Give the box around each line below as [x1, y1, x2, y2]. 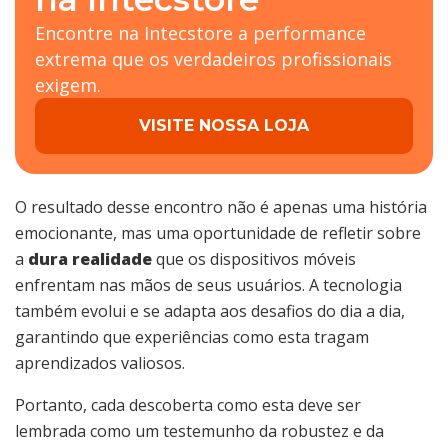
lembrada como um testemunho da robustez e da [15, 420, 384, 443]
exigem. [35, 73, 101, 98]
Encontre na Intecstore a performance [35, 21, 366, 46]
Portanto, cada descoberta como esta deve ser [15, 394, 361, 417]
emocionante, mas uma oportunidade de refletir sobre [15, 222, 421, 245]
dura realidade [28, 248, 152, 271]
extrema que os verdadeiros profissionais [35, 47, 392, 72]
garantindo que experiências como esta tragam [15, 326, 369, 349]
